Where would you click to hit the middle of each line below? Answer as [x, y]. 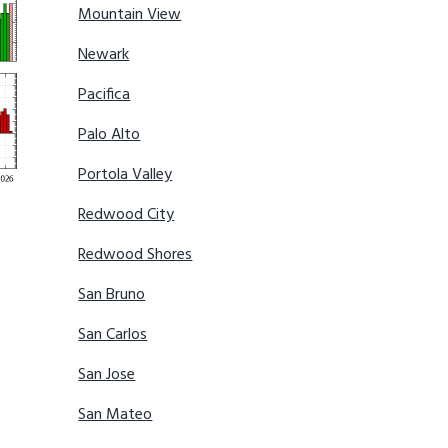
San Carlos [113, 335]
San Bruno [112, 295]
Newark [104, 55]
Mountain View [130, 15]
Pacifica [104, 95]
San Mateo [115, 415]
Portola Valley [125, 175]
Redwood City [126, 215]
